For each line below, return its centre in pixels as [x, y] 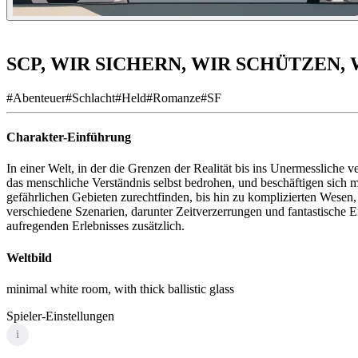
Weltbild [29, 257]
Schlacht [93, 97]
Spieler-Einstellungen [60, 316]
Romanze [177, 97]
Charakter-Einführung [69, 137]
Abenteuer [39, 97]
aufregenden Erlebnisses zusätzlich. [95, 226]
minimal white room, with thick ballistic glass [120, 288]
